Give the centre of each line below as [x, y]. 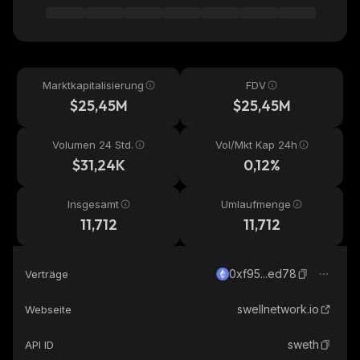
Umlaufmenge [256, 204]
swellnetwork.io [278, 309]
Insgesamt [93, 204]
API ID [39, 345]
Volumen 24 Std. [93, 145]
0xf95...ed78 [263, 274]
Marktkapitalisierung [93, 85]
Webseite [48, 309]
